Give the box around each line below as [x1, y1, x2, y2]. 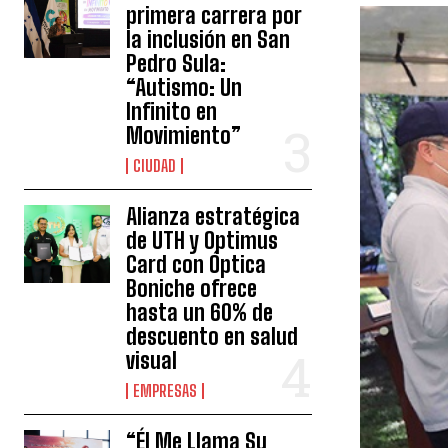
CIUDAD [133, 156, 177, 176]
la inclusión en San [126, 26, 291, 54]
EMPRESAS [133, 381, 198, 401]
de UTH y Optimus [126, 227, 279, 255]
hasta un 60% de [126, 299, 274, 327]
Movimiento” [126, 122, 242, 150]
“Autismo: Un [126, 74, 243, 102]
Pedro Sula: [126, 50, 227, 78]
